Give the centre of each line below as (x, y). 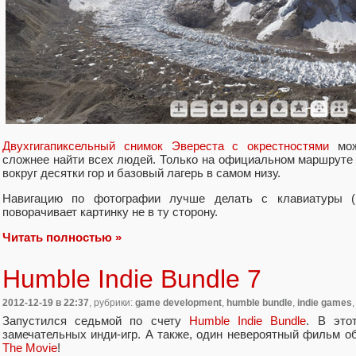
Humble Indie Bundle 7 (132, 279)
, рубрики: (112, 303)
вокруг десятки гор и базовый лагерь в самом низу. (141, 172)
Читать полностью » (62, 238)
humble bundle (259, 303)
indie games (325, 303)
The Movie (30, 347)
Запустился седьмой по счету (96, 320)
